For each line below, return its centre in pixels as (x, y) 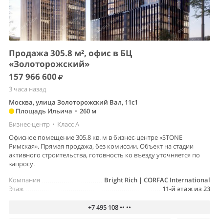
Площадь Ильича (43, 111)
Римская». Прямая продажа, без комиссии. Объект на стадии (101, 146)
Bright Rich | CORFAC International (157, 180)
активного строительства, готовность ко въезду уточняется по (104, 155)
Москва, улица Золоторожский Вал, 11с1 (73, 102)
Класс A (68, 124)
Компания (24, 180)
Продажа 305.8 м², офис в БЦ (70, 53)
